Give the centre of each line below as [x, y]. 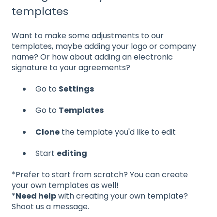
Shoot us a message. [50, 207]
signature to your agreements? [72, 67]
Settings [76, 89]
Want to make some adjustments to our [88, 35]
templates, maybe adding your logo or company [104, 46]
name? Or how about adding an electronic [92, 57]
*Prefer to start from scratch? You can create [100, 175]
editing [72, 154]
